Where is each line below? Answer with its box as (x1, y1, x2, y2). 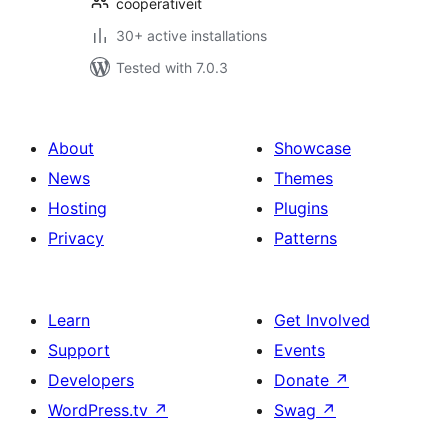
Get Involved (274, 310, 370, 330)
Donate (274, 370, 334, 390)
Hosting (48, 198, 107, 218)
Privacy (48, 228, 104, 248)
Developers (48, 370, 134, 390)
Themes (274, 168, 333, 188)
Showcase (274, 138, 351, 158)
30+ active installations (116, 27, 267, 44)
